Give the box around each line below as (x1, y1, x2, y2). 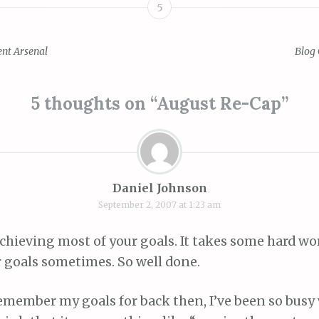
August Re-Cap (157, 92, 281, 115)
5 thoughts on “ (31, 92, 157, 115)
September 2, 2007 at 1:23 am (98, 199, 221, 210)
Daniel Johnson (112, 180, 207, 195)
